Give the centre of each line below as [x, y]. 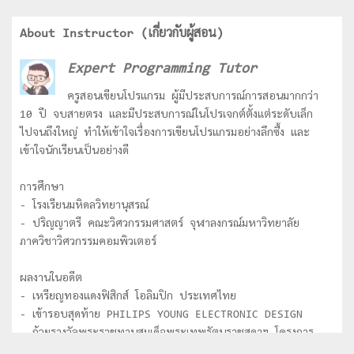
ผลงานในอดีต [51, 279]
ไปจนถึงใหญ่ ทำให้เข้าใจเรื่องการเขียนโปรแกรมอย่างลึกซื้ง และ [165, 133]
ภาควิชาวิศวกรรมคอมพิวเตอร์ [88, 242]
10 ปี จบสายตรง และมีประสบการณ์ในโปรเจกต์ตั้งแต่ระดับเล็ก [166, 115]
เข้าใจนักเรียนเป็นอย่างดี [74, 151]
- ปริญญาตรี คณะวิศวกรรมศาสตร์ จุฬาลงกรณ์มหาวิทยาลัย [160, 224]
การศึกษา [42, 188]
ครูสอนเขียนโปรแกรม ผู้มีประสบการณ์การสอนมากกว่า [193, 97]
